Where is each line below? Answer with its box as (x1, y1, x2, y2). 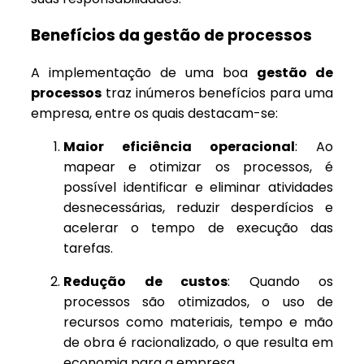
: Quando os (227, 272, 333, 292)
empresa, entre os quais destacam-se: (31, 104, 278, 123)
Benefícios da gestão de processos (31, 24, 312, 47)
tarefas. (63, 239, 113, 258)
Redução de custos (63, 272, 227, 292)
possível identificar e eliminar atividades (63, 178, 333, 197)
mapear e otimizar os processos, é (63, 158, 333, 177)
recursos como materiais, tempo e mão (63, 313, 333, 332)
